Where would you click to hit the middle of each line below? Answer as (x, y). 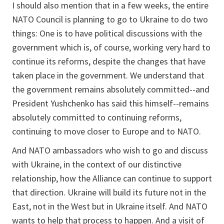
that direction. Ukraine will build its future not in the (109, 192)
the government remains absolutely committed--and (111, 89)
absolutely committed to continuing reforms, (97, 117)
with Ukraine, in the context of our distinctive (97, 164)
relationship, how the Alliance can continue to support (112, 178)
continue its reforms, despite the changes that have (109, 61)
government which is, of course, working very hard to (111, 47)
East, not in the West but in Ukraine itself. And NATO (110, 206)
